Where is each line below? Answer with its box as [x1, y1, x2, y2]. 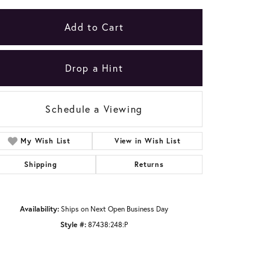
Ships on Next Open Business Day [61, 203, 168, 213]
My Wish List [20, 136, 71, 145]
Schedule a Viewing [45, 102, 143, 115]
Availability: [20, 203, 59, 213]
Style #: [60, 219, 86, 229]
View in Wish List [114, 136, 181, 145]
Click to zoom [139, 214, 183, 225]
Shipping [24, 159, 57, 169]
